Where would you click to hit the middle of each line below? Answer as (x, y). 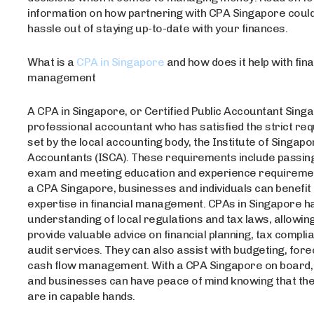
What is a (52, 62)
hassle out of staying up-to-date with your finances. (158, 28)
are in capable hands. (81, 296)
